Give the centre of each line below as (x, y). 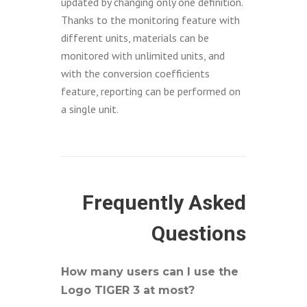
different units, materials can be (135, 38)
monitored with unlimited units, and (143, 56)
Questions (199, 233)
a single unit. (90, 109)
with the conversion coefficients (135, 73)
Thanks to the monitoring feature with (150, 20)
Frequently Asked (164, 202)
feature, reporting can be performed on (151, 91)
